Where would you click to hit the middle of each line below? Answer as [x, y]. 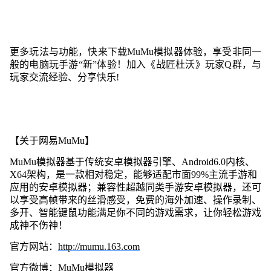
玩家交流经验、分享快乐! [64, 77]
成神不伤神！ [38, 225]
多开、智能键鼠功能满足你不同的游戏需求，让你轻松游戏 [135, 212]
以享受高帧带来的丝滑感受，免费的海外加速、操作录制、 [135, 200]
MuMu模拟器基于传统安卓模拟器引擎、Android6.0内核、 [132, 162]
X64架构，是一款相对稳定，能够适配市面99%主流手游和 [133, 174]
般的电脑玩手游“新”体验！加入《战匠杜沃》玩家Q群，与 [135, 64]
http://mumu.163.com [99, 246]
